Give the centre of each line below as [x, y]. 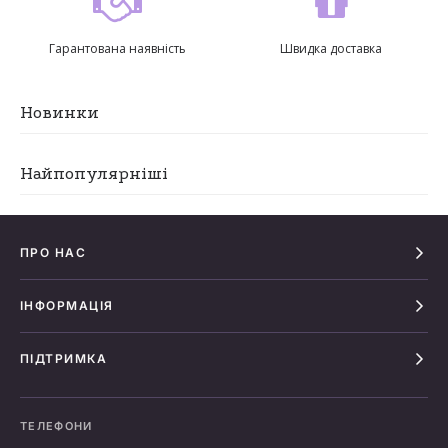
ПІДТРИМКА [63, 358]
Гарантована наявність [117, 48]
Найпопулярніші [94, 173]
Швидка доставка [331, 48]
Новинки [59, 112]
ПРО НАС [53, 252]
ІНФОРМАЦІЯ [67, 305]
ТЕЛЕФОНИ [56, 426]
